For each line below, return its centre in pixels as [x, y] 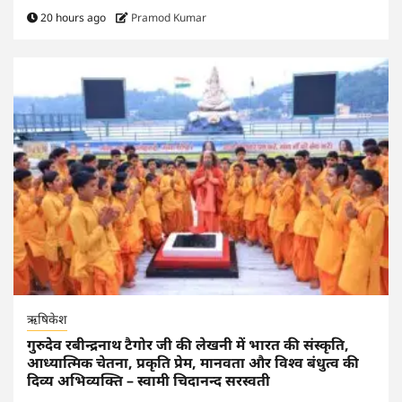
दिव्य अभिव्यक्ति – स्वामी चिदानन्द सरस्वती [149, 380]
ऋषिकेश [47, 319]
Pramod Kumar [169, 17]
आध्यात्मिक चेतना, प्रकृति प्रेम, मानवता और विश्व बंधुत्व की [193, 362]
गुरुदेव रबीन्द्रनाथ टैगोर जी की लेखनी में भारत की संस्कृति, [188, 344]
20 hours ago [73, 17]
